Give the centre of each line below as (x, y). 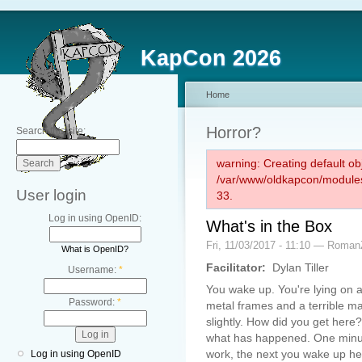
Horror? (234, 133)
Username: (93, 270)
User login (51, 195)
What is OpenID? (95, 249)
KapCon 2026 (211, 58)
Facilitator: (238, 268)
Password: (93, 303)
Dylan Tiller (299, 268)
